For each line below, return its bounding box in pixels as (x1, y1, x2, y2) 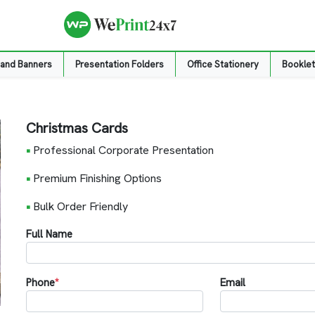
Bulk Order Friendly (32, 198, 128, 214)
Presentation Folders (75, 58, 165, 70)
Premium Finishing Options (32, 170, 162, 186)
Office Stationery (187, 58, 259, 70)
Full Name (25, 226, 72, 241)
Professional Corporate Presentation (32, 142, 214, 157)
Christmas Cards (25, 118, 128, 137)
